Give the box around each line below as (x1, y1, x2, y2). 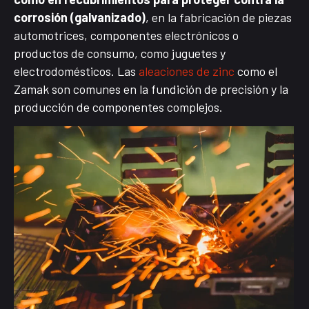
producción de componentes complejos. (14, 99, 223, 115)
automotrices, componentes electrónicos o (14, 28, 239, 43)
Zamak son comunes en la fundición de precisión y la (14, 81, 288, 97)
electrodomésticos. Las (14, 63, 139, 79)
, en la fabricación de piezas (146, 10, 292, 26)
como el (235, 63, 277, 79)
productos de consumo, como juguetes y (14, 46, 226, 61)
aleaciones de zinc (139, 63, 235, 79)
